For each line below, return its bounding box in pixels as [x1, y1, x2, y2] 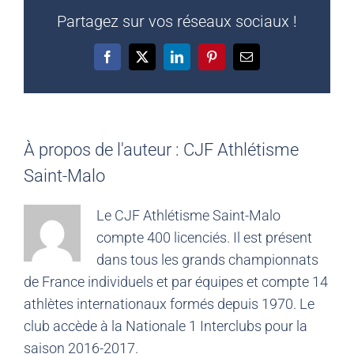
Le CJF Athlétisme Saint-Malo [96, 207, 281, 224]
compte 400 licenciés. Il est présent [96, 229, 312, 247]
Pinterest [210, 55, 254, 69]
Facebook [106, 55, 156, 69]
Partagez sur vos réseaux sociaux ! [57, 12, 297, 32]
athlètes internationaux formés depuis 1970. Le [24, 296, 314, 313]
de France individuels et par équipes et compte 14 [24, 273, 328, 291]
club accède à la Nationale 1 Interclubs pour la [24, 318, 307, 335]
